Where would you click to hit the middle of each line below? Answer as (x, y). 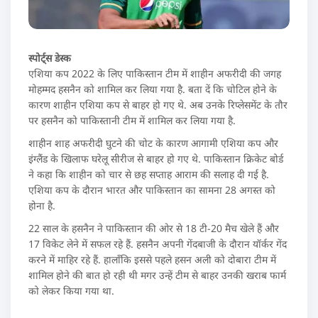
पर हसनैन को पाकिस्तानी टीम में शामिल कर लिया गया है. (132, 120)
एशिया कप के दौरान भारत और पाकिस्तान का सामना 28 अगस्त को (152, 190)
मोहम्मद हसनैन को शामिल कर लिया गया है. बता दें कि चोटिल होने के (153, 89)
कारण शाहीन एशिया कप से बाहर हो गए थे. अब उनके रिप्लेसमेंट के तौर (158, 105)
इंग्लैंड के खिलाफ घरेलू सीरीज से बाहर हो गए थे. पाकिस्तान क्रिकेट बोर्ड (156, 159)
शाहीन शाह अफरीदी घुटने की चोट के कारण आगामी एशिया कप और (153, 143)
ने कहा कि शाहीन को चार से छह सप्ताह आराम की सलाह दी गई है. (149, 174)
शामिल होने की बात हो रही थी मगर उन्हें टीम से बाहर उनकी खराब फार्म (157, 275)
